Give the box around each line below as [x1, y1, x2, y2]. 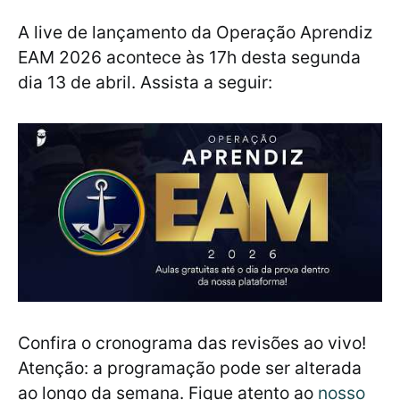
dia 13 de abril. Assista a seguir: [18, 71, 272, 94]
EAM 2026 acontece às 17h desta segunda [18, 46, 361, 69]
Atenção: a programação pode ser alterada [18, 357, 362, 379]
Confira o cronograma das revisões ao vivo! [18, 332, 366, 354]
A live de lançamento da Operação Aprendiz [18, 21, 372, 44]
